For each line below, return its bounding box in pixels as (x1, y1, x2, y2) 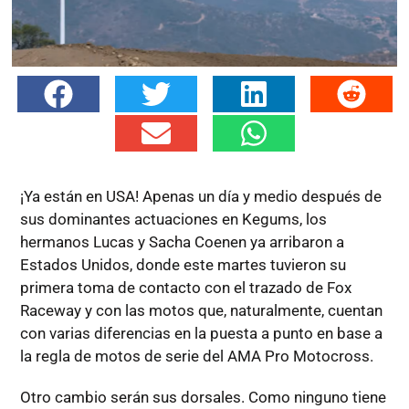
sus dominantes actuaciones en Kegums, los (19, 209, 327, 228)
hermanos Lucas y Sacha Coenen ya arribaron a (19, 232, 344, 251)
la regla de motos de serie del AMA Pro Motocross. (19, 346, 373, 365)
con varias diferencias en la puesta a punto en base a (19, 323, 383, 342)
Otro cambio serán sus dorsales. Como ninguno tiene (19, 387, 386, 406)
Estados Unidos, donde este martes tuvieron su (19, 255, 346, 274)
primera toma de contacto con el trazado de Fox (19, 278, 351, 297)
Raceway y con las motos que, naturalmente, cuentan (19, 300, 383, 320)
